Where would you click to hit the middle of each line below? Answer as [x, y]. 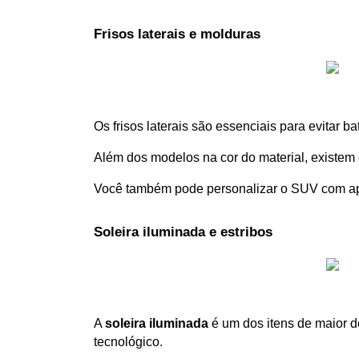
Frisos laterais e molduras [177, 34]
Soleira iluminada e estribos [183, 231]
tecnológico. [130, 342]
